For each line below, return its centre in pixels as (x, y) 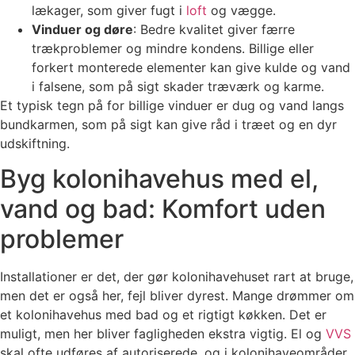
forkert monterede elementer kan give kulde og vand (191, 68)
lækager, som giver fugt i (109, 11)
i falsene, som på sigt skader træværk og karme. (178, 87)
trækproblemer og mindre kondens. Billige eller (173, 49)
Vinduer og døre (82, 30)
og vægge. (241, 11)
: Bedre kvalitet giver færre (214, 30)
